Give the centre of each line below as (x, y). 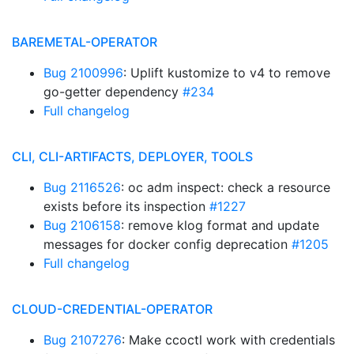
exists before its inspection (126, 206)
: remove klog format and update (220, 225)
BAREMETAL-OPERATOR (85, 42)
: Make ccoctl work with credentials (228, 340)
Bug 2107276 (83, 340)
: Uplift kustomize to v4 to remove (227, 73)
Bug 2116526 (82, 187)
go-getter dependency (113, 92)
